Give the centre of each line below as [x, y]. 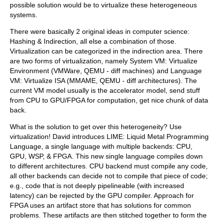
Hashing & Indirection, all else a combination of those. [93, 41]
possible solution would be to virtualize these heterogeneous [103, 5]
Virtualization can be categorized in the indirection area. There [106, 51]
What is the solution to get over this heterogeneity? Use [96, 127]
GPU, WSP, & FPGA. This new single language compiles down [106, 156]
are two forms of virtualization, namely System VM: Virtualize [104, 61]
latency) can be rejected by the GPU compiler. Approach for [102, 196]
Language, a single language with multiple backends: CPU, [101, 147]
